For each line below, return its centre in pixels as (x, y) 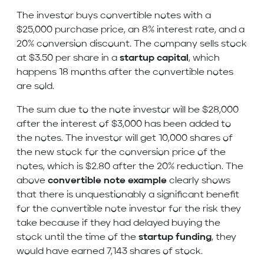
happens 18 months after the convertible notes (125, 73)
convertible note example (107, 181)
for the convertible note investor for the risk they (129, 209)
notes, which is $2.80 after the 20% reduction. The (130, 167)
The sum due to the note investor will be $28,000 (128, 110)
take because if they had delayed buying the (118, 224)
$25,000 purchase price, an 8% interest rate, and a (131, 30)
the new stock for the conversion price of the (121, 153)
